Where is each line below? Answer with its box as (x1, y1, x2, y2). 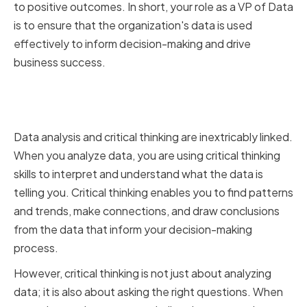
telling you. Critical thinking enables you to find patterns (14, 185, 293, 200)
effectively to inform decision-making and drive (14, 36, 251, 51)
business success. (14, 55, 106, 70)
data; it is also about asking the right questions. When (14, 284, 283, 299)
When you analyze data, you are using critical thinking (14, 148, 280, 163)
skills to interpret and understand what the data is (14, 167, 263, 182)
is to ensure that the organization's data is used (14, 18, 252, 33)
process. (14, 241, 58, 256)
